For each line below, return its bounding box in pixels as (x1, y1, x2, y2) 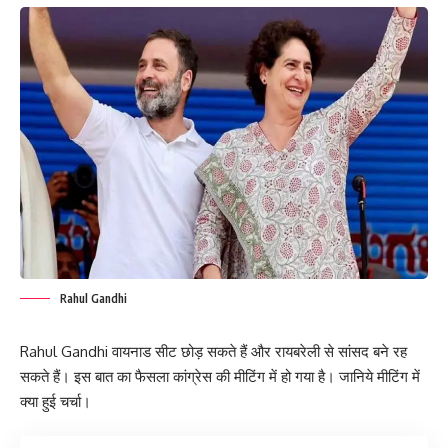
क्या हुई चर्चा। (20, 391, 95, 411)
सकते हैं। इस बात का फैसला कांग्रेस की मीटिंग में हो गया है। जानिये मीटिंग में (20, 366, 420, 386)
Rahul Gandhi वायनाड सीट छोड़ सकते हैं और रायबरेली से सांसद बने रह (20, 341, 407, 361)
